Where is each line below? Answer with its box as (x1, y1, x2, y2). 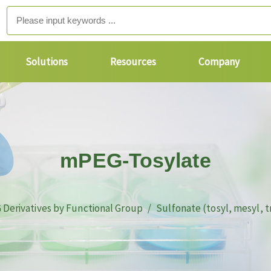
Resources (109, 55, 156, 68)
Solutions (25, 55, 68, 68)
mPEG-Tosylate (60, 149, 211, 172)
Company (198, 55, 240, 68)
